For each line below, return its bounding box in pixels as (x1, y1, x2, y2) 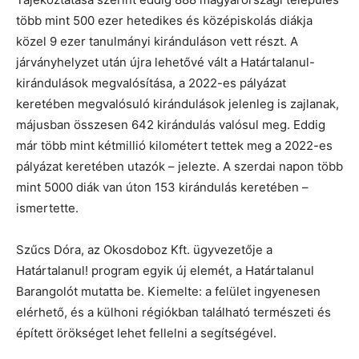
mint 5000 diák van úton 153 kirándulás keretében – (16, 179, 309, 195)
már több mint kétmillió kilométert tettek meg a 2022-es (16, 137, 333, 153)
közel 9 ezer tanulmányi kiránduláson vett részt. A (16, 33, 298, 49)
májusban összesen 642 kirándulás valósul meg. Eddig (16, 116, 325, 132)
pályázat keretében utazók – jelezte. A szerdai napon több (16, 158, 343, 174)
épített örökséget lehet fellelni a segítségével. (16, 325, 276, 341)
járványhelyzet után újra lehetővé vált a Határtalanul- (16, 54, 315, 70)
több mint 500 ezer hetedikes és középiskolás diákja (16, 12, 313, 28)
